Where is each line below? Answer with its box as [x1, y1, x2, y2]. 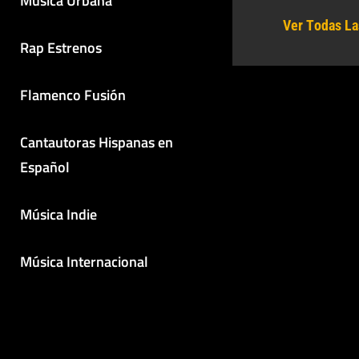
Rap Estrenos [20, 36, 102, 58]
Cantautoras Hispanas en [20, 131, 173, 153]
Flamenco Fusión [20, 83, 126, 106]
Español [20, 155, 70, 178]
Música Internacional [20, 250, 148, 272]
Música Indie [20, 203, 97, 225]
